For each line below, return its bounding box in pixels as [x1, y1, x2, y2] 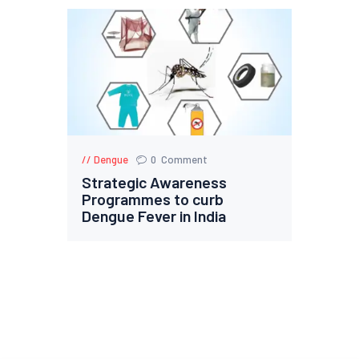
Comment [160, 152, 208, 166]
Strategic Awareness [82, 171, 228, 192]
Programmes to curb [82, 188, 224, 208]
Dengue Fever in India [82, 205, 227, 225]
